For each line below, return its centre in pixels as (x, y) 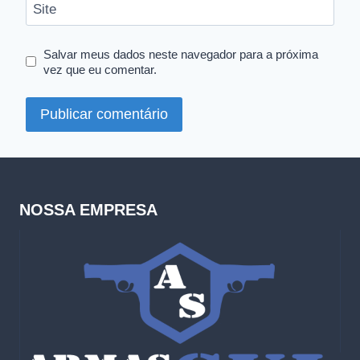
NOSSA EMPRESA (88, 209)
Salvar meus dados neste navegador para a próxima (181, 54)
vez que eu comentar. (100, 69)
